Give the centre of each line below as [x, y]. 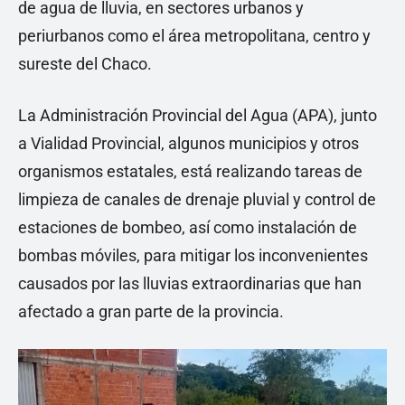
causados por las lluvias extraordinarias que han [190, 283]
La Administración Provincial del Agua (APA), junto [198, 115]
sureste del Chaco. [85, 64]
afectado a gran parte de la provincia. [151, 311]
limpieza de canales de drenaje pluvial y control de [197, 199]
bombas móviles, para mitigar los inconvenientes [193, 255]
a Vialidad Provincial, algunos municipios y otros [188, 143]
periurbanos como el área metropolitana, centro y [194, 36]
